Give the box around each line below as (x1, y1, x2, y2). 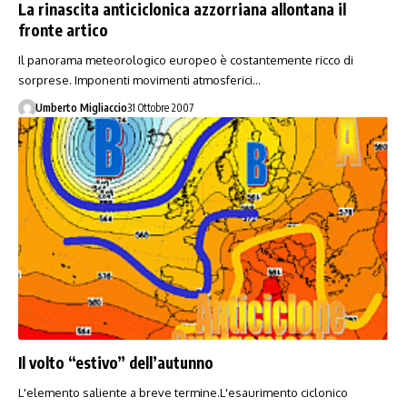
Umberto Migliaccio (35, 101, 127, 115)
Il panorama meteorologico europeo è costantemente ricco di (18, 53, 353, 68)
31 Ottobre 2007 (126, 101, 194, 115)
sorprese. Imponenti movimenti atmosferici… (18, 73, 261, 88)
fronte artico (18, 20, 108, 41)
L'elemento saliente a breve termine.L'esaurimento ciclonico (18, 385, 348, 401)
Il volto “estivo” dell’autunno (18, 352, 213, 373)
